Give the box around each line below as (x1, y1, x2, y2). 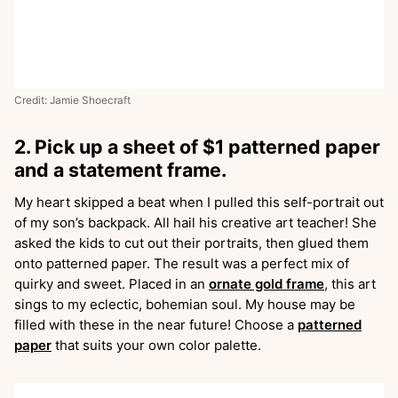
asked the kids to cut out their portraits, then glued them (14, 234, 369, 251)
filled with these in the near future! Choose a (14, 315, 298, 333)
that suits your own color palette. (52, 336, 265, 354)
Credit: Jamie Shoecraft (14, 93, 131, 107)
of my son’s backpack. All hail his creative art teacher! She (14, 213, 377, 231)
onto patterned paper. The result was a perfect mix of (14, 254, 349, 272)
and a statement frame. (14, 157, 227, 181)
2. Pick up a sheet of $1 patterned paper (14, 134, 380, 158)
